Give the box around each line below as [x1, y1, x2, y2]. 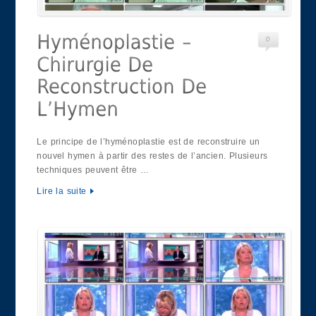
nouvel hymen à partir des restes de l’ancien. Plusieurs [37, 150, 268, 161]
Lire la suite [37, 186, 87, 196]
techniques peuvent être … [37, 164, 150, 175]
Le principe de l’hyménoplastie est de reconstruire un [37, 136, 260, 147]
